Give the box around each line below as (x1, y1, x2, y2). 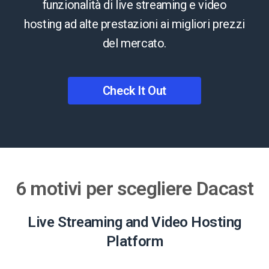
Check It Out (102, 83, 167, 98)
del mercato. (102, 35, 167, 50)
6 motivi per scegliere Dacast (15, 177, 254, 200)
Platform (106, 232, 163, 250)
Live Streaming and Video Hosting (28, 213, 241, 231)
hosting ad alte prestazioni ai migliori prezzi (24, 16, 245, 31)
